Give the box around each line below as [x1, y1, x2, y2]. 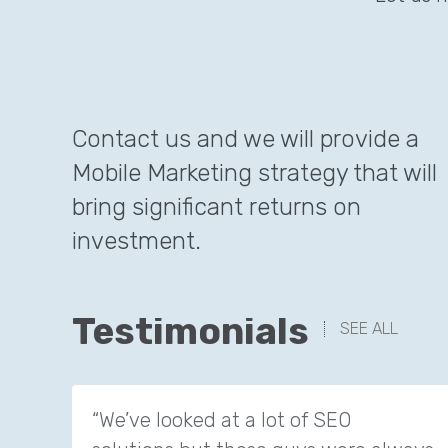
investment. [72, 227, 201, 256]
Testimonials [72, 309, 309, 354]
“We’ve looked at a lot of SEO [92, 408, 351, 433]
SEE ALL [340, 319, 398, 339]
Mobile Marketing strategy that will [72, 159, 437, 188]
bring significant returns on [72, 193, 361, 222]
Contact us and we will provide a [72, 125, 419, 154]
